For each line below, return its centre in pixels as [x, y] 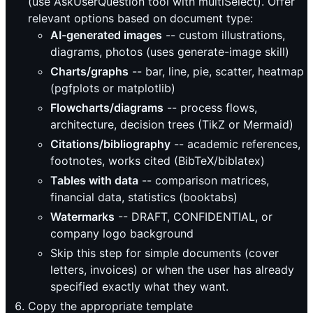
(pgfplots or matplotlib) [113, 88]
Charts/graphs [89, 72]
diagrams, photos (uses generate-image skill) [170, 52]
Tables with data [94, 181]
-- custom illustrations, [224, 35]
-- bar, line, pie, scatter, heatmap [216, 72]
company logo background [122, 234]
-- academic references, [235, 144]
